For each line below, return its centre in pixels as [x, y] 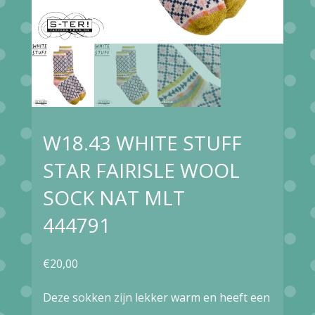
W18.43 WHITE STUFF [142, 142]
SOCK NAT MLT [114, 197]
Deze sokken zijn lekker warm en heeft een [156, 297]
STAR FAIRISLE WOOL [141, 170]
